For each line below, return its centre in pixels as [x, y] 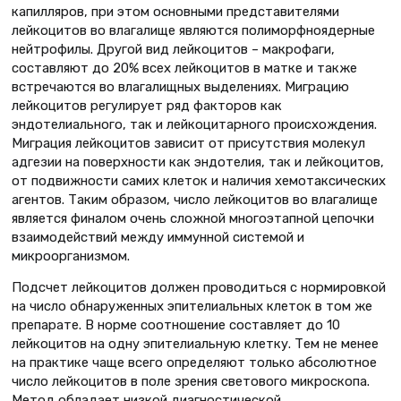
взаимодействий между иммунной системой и [158, 237]
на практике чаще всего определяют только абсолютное [194, 363]
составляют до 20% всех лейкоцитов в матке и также [184, 68]
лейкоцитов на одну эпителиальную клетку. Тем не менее [195, 344]
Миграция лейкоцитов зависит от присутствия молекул [188, 143]
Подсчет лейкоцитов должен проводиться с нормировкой [199, 288]
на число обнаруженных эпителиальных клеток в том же [192, 307]
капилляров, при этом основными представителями [175, 11]
